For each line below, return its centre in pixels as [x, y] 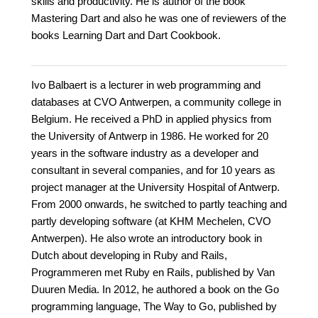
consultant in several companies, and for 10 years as [153, 170]
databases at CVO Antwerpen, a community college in [156, 102]
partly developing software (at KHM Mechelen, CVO [151, 221]
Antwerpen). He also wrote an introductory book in [147, 238]
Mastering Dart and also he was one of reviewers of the [159, 18]
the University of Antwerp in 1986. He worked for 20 [150, 136]
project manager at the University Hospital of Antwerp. [155, 187]
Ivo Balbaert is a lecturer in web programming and [146, 85]
